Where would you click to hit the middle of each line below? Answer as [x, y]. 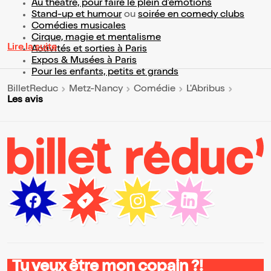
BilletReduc [33, 89]
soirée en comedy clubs [191, 15]
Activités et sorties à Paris [89, 50]
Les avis [25, 101]
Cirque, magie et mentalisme [96, 38]
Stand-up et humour [77, 15]
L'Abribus [206, 89]
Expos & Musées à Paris [84, 61]
